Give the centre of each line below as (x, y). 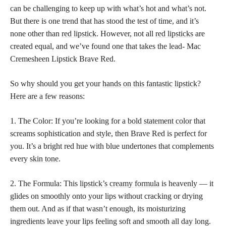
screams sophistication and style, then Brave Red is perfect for (108, 133)
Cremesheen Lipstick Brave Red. (63, 59)
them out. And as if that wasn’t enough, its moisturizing (98, 208)
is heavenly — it (186, 183)
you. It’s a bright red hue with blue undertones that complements (112, 146)
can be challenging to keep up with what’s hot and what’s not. (108, 8)
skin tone (44, 158)
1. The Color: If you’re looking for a (69, 121)
